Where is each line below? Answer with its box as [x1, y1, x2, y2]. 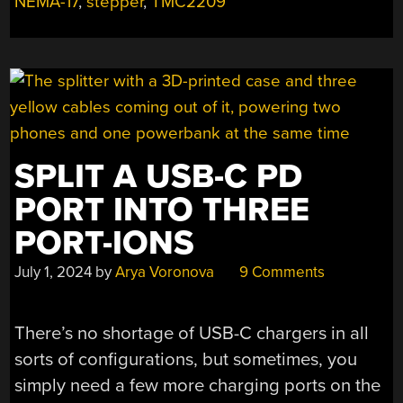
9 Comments [236, 262, 326, 282]
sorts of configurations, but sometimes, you [14, 348, 358, 372]
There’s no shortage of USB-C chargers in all [14, 322, 370, 345]
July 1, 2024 [14, 262, 93, 282]
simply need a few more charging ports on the [14, 374, 381, 398]
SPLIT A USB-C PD [14, 156, 303, 197]
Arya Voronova [115, 262, 215, 282]
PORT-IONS [14, 222, 195, 264]
